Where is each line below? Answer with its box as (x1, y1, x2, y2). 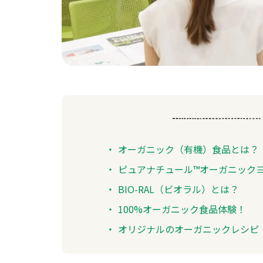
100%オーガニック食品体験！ (118, 201, 247, 216)
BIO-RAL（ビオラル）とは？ (118, 181, 240, 196)
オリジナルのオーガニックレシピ (118, 221, 259, 236)
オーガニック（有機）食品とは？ (118, 141, 259, 156)
